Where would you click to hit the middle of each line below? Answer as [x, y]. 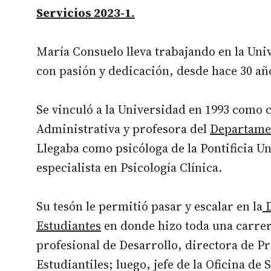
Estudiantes [69, 226]
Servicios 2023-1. [86, 13]
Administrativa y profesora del [123, 129]
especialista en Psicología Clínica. [129, 168]
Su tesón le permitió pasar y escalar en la [149, 207]
